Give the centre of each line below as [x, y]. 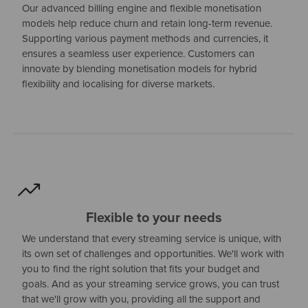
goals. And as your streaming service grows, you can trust [151, 284]
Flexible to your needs [154, 217]
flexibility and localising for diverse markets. [119, 84]
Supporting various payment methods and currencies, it [145, 38]
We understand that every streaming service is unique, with [152, 239]
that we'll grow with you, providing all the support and [142, 299]
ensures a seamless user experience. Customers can [139, 54]
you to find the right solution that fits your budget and [141, 269]
